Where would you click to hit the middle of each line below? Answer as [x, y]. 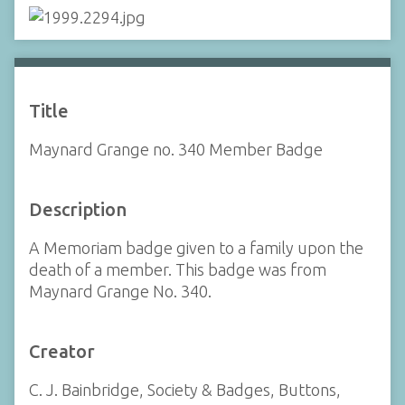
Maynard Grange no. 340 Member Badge [176, 149]
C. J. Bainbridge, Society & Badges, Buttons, [185, 390]
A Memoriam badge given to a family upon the [196, 248]
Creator [62, 352]
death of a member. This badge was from [178, 269]
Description [78, 209]
